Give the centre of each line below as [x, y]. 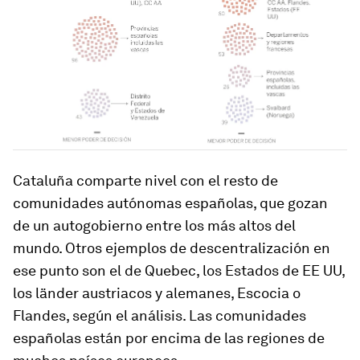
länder [57, 292]
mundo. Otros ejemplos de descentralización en [172, 247]
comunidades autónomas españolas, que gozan [170, 202]
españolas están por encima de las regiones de [169, 337]
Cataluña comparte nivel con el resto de [145, 180]
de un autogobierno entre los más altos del [154, 225]
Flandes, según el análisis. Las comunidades [160, 315]
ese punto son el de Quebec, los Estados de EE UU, [179, 270]
